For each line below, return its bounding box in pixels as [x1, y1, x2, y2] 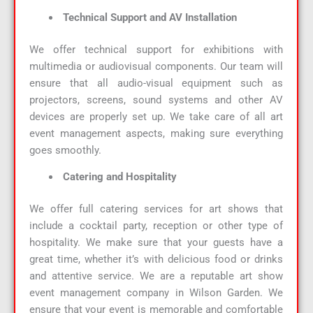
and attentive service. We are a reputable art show [29, 270, 283, 283]
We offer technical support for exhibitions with [29, 43, 283, 56]
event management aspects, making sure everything [29, 126, 283, 140]
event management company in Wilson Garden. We [29, 286, 283, 300]
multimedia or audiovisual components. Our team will [29, 59, 283, 73]
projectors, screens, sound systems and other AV [29, 93, 283, 106]
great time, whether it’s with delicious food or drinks [29, 253, 283, 266]
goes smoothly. [29, 143, 101, 156]
